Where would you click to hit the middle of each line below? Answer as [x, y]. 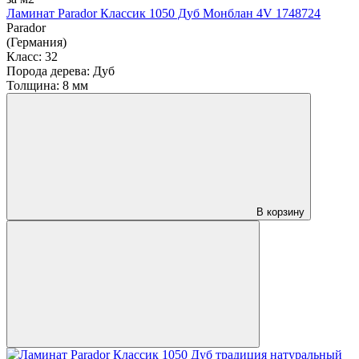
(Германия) [36, 42]
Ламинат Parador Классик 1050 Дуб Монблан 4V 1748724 [163, 13]
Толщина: [33, 85]
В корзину [280, 212]
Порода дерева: [48, 71]
